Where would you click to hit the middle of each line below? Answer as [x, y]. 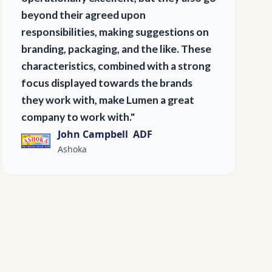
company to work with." [78, 117]
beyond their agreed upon [83, 15]
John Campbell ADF [105, 134]
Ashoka [72, 149]
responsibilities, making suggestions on [115, 32]
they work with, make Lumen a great [107, 100]
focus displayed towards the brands [107, 83]
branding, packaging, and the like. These [116, 49]
